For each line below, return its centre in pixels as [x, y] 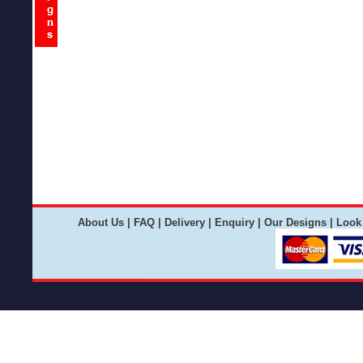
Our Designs [295, 222]
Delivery [184, 222]
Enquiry [234, 222]
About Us [100, 222]
